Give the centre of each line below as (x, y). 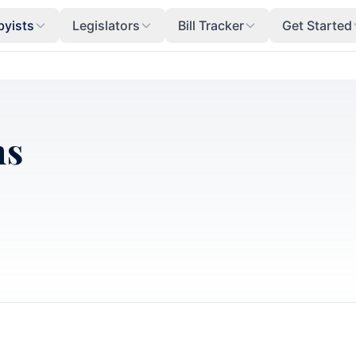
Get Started (317, 25)
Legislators (106, 25)
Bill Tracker (211, 25)
